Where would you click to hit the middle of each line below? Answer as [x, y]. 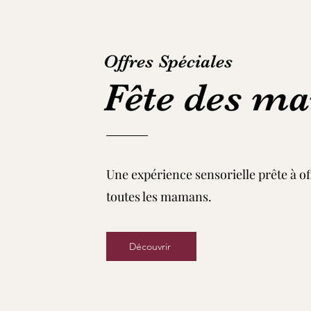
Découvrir [150, 246]
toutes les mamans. [159, 196]
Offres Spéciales [168, 61]
